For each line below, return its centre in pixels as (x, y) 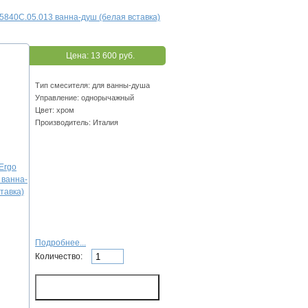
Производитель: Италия (77, 123)
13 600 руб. (113, 56)
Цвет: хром (55, 110)
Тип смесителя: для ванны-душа (92, 86)
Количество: (60, 256)
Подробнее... (60, 243)
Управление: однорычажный (85, 98)
